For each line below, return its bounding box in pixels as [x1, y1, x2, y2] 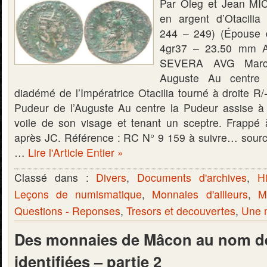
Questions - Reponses [14, 203, 120, 218]
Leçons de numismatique [14, 187, 142, 201]
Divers [96, 170, 127, 185]
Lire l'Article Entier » [28, 145, 123, 160]
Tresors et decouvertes [126, 203, 235, 218]
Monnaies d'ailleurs [152, 187, 248, 201]
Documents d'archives [137, 170, 247, 185]
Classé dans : [14, 170, 97, 185]
